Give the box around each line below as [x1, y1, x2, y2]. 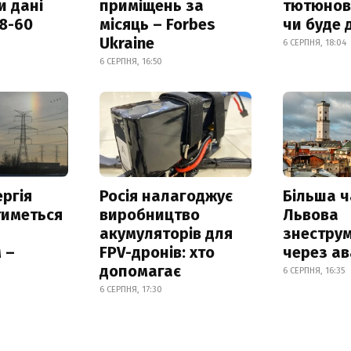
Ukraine [99, 33, 154, 52]
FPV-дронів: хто [99, 242, 215, 262]
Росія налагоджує [99, 186, 233, 205]
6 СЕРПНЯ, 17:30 [99, 284, 162, 295]
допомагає [99, 261, 181, 280]
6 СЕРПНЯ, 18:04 [283, 37, 347, 48]
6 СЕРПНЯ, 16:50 [99, 56, 162, 67]
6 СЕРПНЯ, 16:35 [283, 265, 346, 276]
